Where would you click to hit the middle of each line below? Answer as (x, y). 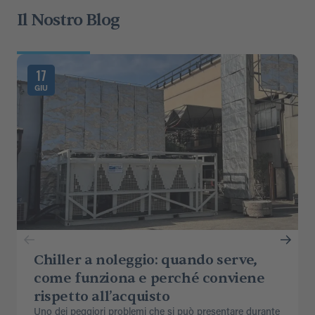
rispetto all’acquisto (102, 297)
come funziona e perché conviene (149, 278)
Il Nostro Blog (68, 20)
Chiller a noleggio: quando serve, (146, 260)
